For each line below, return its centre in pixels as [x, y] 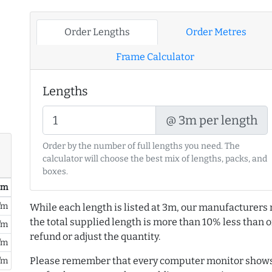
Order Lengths [97, 32]
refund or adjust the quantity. [95, 237]
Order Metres [216, 32]
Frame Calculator [155, 57]
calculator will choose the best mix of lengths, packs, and [155, 159]
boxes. [55, 172]
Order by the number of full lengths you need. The [141, 146]
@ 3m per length [212, 121]
